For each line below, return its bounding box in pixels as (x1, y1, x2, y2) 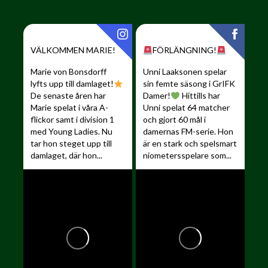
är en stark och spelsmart (143, 138, 237, 149)
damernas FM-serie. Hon (143, 126, 234, 137)
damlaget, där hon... (31, 150, 103, 161)
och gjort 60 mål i (143, 114, 206, 125)
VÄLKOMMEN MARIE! (31, 45, 116, 56)
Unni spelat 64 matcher (143, 102, 230, 113)
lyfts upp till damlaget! (31, 78, 114, 89)
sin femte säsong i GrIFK (143, 78, 236, 89)
